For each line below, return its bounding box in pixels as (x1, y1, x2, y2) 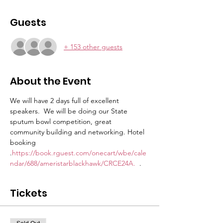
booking (10, 138, 38, 147)
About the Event (10, 74, 91, 88)
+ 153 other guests (64, 42, 122, 51)
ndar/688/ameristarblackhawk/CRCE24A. (10, 159, 137, 168)
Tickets (10, 186, 47, 200)
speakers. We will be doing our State (10, 107, 129, 115)
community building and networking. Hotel (10, 127, 146, 136)
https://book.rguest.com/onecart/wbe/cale (12, 148, 146, 157)
